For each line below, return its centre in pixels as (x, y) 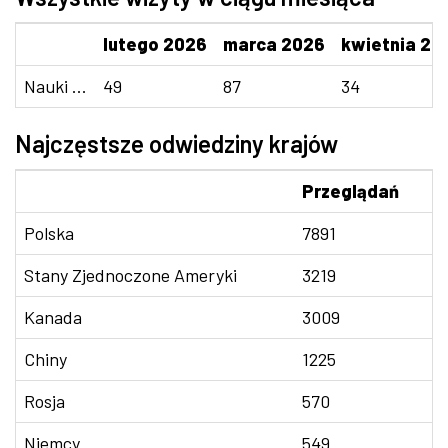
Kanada (53, 317)
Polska (49, 233)
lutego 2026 (155, 44)
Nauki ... (55, 86)
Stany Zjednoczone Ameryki (130, 275)
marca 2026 (274, 44)
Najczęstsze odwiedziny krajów (176, 143)
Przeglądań (350, 191)
